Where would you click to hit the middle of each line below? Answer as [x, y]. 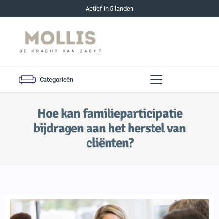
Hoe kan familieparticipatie [109, 114]
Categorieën [56, 79]
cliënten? [109, 143]
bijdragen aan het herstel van [109, 128]
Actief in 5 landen [109, 9]
